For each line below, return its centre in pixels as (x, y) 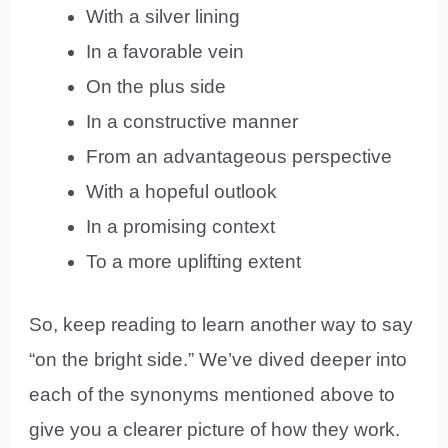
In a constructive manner (192, 121)
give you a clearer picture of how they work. (215, 430)
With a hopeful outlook (182, 191)
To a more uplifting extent (194, 261)
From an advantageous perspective (239, 156)
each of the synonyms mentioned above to (212, 395)
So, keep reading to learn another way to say (221, 325)
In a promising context (181, 226)
